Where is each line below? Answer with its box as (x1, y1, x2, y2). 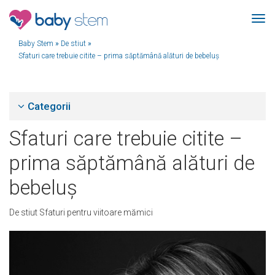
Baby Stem (18, 39, 53, 48)
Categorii (28, 100, 71, 112)
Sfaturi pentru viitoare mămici (39, 207, 153, 217)
